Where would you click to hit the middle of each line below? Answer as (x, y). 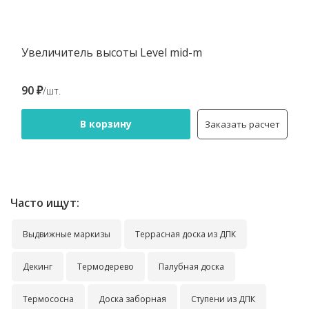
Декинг (38, 267)
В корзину (106, 124)
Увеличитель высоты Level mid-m (112, 52)
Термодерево (106, 267)
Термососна (48, 299)
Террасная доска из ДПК (186, 234)
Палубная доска (191, 267)
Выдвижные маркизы (67, 234)
